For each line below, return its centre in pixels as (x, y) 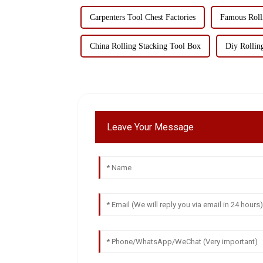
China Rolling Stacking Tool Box (145, 46)
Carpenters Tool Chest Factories (143, 17)
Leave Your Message (151, 127)
